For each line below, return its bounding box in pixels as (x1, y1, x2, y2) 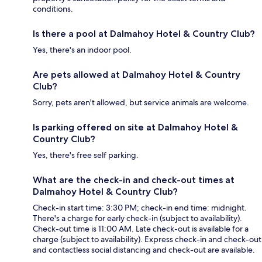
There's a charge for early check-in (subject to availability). (33, 212, 242, 223)
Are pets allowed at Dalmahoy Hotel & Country (33, 68, 240, 80)
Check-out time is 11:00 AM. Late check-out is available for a (33, 223, 249, 234)
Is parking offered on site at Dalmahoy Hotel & (33, 121, 238, 133)
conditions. (33, 3, 73, 14)
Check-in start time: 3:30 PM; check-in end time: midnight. (33, 202, 247, 213)
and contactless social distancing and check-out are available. (33, 244, 255, 255)
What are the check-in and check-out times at (33, 174, 235, 185)
